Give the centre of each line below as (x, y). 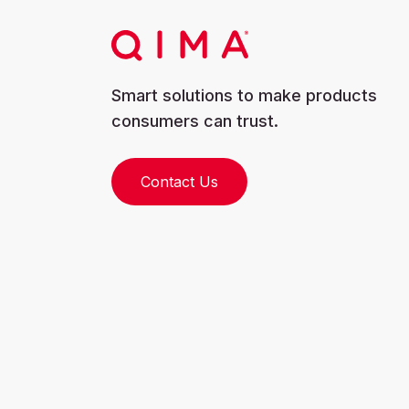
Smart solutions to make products (244, 95)
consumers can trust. (195, 121)
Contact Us (179, 181)
